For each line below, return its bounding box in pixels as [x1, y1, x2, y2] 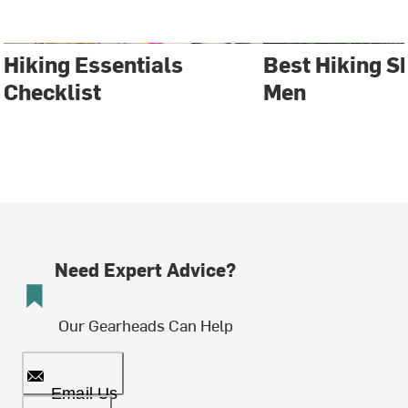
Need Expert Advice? [55, 257, 236, 282]
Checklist [4, 76, 102, 107]
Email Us [51, 384, 118, 403]
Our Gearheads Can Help [57, 313, 233, 337]
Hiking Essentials [4, 49, 184, 79]
